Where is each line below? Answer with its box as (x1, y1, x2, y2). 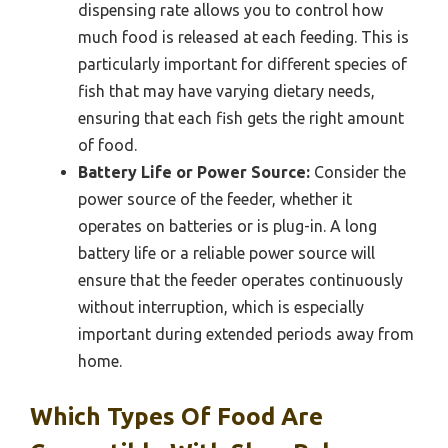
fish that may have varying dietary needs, (78, 81, 375, 100)
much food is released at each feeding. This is (78, 27, 409, 46)
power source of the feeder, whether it (78, 189, 352, 208)
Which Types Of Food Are (30, 402, 323, 430)
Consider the (310, 162, 406, 181)
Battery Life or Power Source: (78, 162, 310, 181)
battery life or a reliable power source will (78, 243, 375, 262)
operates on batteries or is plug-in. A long (78, 216, 377, 235)
